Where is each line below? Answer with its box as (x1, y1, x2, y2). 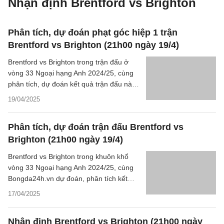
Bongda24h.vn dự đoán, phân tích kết (8, 174, 127, 182)
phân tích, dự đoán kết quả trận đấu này (8, 80, 135, 88)
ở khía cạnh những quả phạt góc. (8, 91, 113, 99)
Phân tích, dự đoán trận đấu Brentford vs (8, 122, 183, 132)
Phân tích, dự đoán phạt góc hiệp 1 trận (8, 27, 177, 37)
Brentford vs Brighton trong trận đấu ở (8, 58, 128, 66)
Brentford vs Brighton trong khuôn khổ (8, 152, 128, 160)
